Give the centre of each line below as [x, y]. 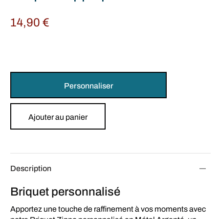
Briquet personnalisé [65, 191]
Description [31, 168]
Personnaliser [88, 86]
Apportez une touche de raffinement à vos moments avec [108, 209]
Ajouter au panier [58, 117]
